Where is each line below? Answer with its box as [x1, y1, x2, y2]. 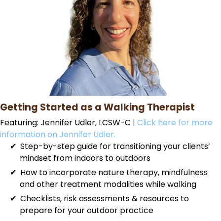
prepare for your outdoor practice [20, 204, 153, 216]
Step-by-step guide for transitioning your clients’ [20, 140, 210, 152]
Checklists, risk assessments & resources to [20, 192, 189, 204]
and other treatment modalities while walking [20, 178, 196, 190]
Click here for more [137, 116, 213, 128]
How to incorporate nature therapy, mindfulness [20, 166, 208, 178]
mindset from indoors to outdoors [20, 152, 150, 164]
